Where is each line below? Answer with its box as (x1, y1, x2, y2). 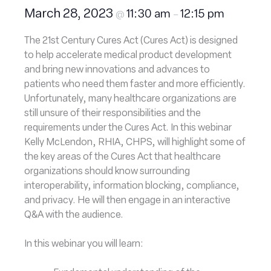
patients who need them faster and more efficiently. (24, 80, 246, 90)
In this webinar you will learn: (24, 240, 143, 249)
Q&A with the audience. (24, 211, 123, 220)
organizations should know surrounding (24, 167, 190, 177)
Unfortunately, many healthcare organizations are (24, 94, 237, 104)
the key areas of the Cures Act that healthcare (24, 152, 221, 162)
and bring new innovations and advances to (24, 65, 210, 75)
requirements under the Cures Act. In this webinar (24, 123, 232, 133)
